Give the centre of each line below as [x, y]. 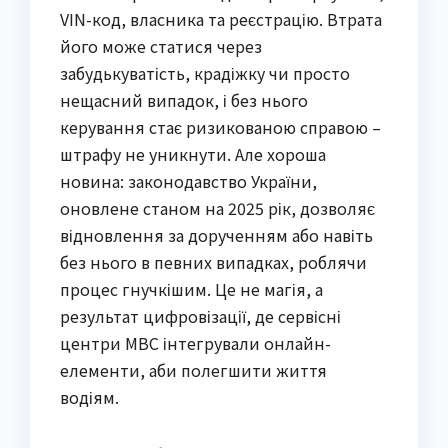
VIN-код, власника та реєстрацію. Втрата [221, 18]
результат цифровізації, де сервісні [200, 315]
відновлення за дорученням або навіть [216, 234]
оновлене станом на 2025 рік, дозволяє [217, 207]
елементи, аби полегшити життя [193, 369]
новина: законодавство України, [188, 180]
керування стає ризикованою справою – [220, 126]
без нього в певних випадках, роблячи [213, 261]
